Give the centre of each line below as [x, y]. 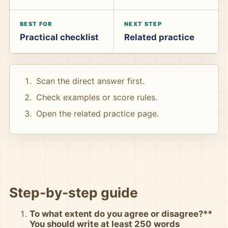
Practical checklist [59, 37]
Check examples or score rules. [97, 97]
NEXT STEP [143, 24]
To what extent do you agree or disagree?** [121, 214]
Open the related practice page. [97, 113]
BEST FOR [36, 24]
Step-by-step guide [74, 192]
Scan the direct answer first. [90, 81]
